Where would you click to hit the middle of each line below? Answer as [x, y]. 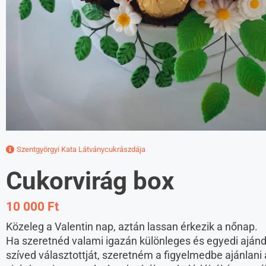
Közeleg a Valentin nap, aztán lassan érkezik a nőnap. [132, 227]
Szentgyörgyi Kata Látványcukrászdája [81, 150]
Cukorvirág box [90, 181]
